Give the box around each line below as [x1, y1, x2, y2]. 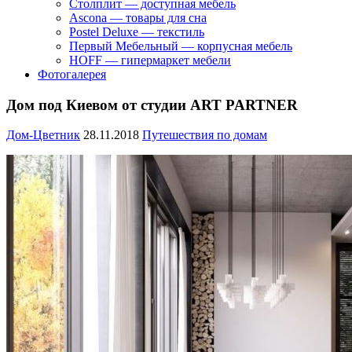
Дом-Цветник [6, 128, 80, 142]
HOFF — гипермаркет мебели [69, 53, 231, 67]
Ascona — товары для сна [69, 11, 207, 24]
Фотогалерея [38, 68, 106, 81]
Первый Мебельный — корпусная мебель [69, 39, 292, 53]
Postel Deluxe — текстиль [69, 25, 204, 38]
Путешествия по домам [142, 128, 267, 142]
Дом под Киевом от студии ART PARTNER [6, 96, 298, 113]
